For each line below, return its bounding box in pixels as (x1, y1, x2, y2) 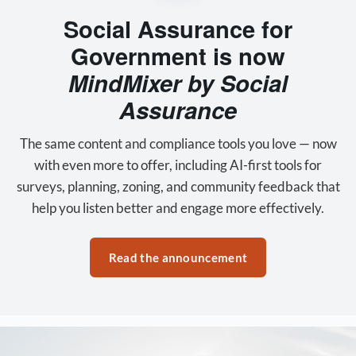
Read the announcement (108, 250, 248, 265)
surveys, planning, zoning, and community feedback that (16, 177, 340, 195)
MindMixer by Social (68, 65, 288, 99)
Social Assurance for (64, 11, 292, 45)
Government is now (71, 38, 285, 72)
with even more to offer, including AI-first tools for (34, 156, 322, 173)
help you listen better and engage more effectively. (32, 199, 324, 216)
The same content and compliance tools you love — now (19, 134, 337, 152)
